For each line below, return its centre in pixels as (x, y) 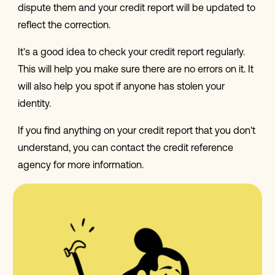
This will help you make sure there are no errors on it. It (135, 70)
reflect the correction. (64, 26)
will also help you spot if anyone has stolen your (121, 87)
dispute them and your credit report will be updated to (136, 9)
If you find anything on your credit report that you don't (136, 132)
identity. (34, 105)
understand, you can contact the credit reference (125, 149)
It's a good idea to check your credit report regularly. (131, 53)
